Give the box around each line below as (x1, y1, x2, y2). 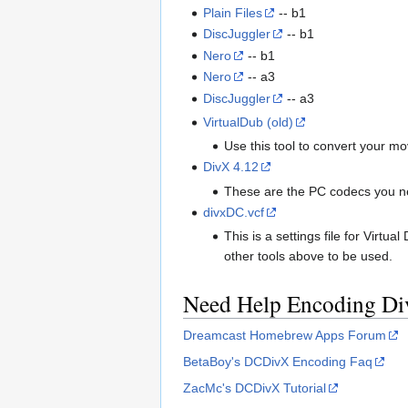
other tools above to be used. (223, 249, 393, 264)
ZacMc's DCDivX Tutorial (183, 381, 326, 396)
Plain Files (203, 5, 263, 20)
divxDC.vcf (203, 204, 265, 219)
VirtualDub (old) (203, 114, 294, 129)
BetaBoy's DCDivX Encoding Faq (183, 354, 372, 370)
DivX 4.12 (203, 159, 260, 175)
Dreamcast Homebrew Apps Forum (183, 328, 386, 343)
